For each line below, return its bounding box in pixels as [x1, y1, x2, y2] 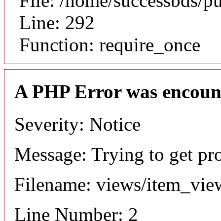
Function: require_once [19, 34, 200, 56]
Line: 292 [19, 12, 95, 34]
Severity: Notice [14, 113, 141, 135]
